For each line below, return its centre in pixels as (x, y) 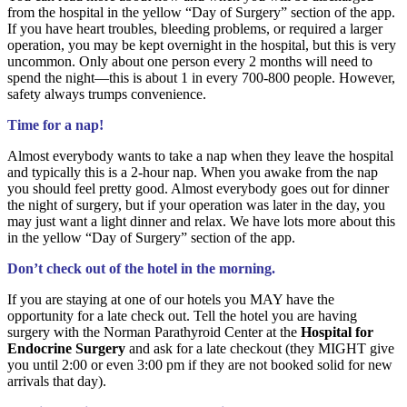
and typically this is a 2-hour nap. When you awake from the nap (193, 172)
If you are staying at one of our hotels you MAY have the (171, 299)
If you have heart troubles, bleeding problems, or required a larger (195, 28)
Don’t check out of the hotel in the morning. (141, 268)
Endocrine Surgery (66, 348)
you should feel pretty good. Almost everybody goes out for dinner (198, 188)
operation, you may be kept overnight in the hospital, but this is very (202, 45)
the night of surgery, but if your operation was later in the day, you (196, 204)
